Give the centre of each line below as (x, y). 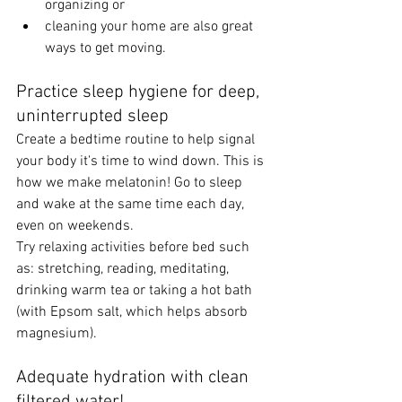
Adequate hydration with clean (135, 377)
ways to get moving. (107, 48)
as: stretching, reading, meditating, (124, 269)
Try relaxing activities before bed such (135, 247)
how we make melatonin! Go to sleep (131, 183)
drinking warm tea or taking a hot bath (136, 290)
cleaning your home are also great (151, 26)
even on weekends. (77, 226)
